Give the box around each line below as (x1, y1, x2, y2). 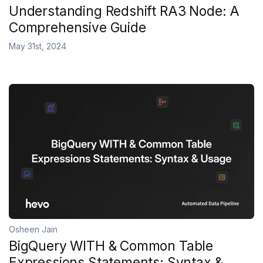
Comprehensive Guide (9, 19, 146, 35)
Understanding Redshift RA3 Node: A (9, 3, 240, 19)
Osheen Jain (9, 224, 58, 234)
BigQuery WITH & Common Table (9, 238, 214, 254)
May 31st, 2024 (9, 41, 66, 51)
